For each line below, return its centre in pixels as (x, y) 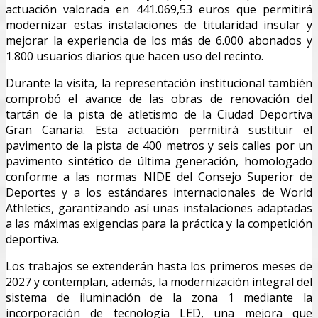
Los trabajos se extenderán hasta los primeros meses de (159, 266)
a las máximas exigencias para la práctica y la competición (159, 223)
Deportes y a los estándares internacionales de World (159, 192)
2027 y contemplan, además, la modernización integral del (159, 281)
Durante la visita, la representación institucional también (159, 83)
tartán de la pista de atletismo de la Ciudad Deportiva (159, 114)
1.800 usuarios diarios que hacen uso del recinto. (135, 56)
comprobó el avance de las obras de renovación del (159, 98)
